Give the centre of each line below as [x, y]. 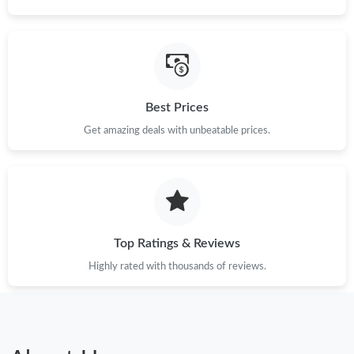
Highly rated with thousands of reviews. [177, 266]
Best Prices [177, 108]
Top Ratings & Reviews [177, 243]
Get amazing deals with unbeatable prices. [177, 131]
